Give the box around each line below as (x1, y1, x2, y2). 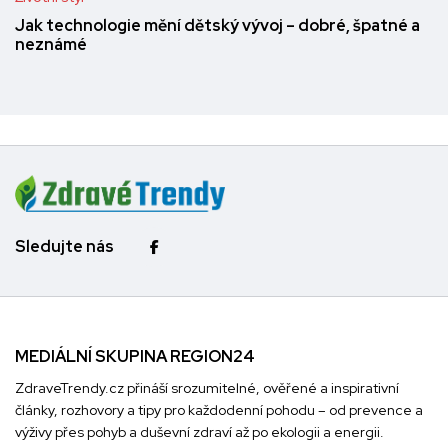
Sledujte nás (15, 236, 114, 258)
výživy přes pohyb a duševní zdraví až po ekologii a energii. (15, 422, 384, 441)
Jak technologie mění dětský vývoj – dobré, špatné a (15, 15, 420, 37)
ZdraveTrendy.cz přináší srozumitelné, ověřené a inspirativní (15, 378, 399, 397)
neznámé (15, 34, 87, 56)
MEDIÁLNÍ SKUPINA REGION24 (15, 345, 255, 367)
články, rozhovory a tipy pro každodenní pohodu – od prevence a (15, 400, 423, 419)
